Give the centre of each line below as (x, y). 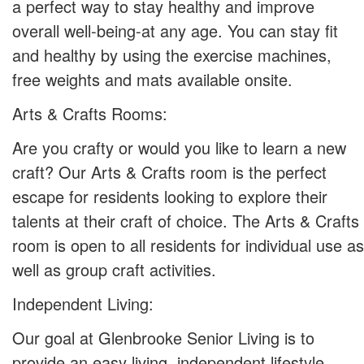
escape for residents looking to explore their (170, 196)
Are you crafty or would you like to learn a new (179, 147)
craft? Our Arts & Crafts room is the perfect (169, 171)
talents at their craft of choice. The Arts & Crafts (186, 220)
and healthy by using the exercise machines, (172, 54)
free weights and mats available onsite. (152, 79)
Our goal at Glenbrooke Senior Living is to (163, 337)
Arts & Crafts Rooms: (90, 113)
